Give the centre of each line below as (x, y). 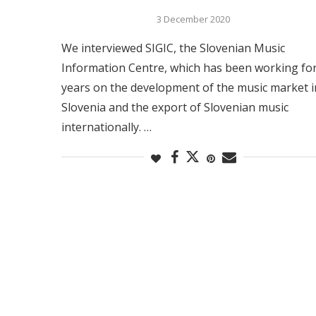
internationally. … (107, 127)
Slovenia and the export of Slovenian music (175, 107)
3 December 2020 (194, 19)
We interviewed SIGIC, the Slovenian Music (173, 48)
